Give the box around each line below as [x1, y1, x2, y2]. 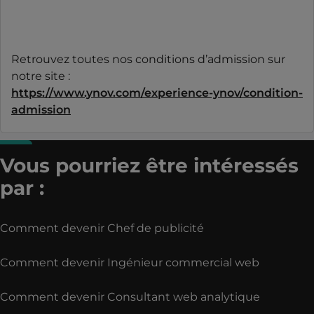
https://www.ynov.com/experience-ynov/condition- [11, 86, 303, 100]
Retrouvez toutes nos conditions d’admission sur [11, 52, 285, 66]
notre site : [11, 69, 70, 83]
